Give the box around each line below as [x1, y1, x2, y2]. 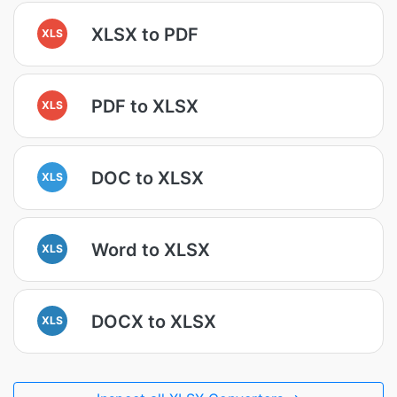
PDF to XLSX [91, 95, 198, 117]
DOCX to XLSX [91, 310, 216, 332]
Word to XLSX [91, 238, 210, 261]
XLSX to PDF [91, 23, 198, 45]
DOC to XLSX [91, 167, 204, 189]
